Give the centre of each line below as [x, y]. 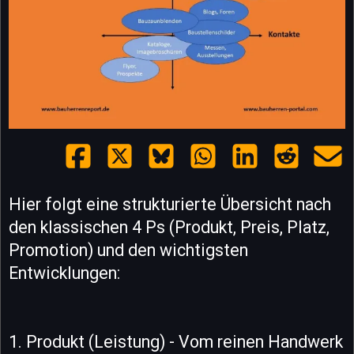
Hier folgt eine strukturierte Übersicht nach [170, 204]
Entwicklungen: [64, 273]
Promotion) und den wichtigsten [128, 250]
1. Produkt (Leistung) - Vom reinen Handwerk [176, 341]
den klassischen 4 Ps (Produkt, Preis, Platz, [169, 227]
